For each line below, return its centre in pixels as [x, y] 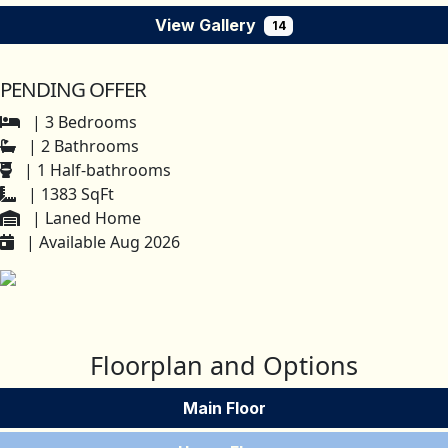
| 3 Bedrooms [82, 122]
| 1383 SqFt [69, 194]
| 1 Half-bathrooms [95, 170]
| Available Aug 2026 [101, 242]
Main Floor [224, 408]
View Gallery [205, 25]
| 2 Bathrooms [81, 146]
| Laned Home [84, 218]
